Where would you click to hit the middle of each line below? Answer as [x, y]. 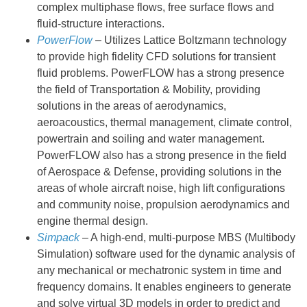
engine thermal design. [93, 221]
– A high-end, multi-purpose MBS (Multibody [187, 237]
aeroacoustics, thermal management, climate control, [164, 122]
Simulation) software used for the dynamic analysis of [166, 254]
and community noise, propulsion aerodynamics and [163, 205]
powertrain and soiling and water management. [151, 139]
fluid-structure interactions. [101, 24]
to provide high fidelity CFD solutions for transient [156, 57]
